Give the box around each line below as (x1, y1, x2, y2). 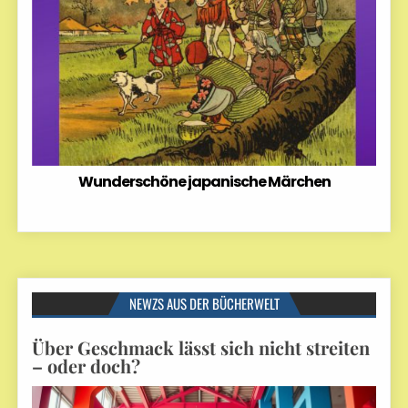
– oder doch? (32, 352, 141, 378)
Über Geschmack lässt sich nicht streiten (32, 334, 371, 360)
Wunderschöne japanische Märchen (77, 170, 331, 192)
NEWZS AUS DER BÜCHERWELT (128, 292, 280, 313)
